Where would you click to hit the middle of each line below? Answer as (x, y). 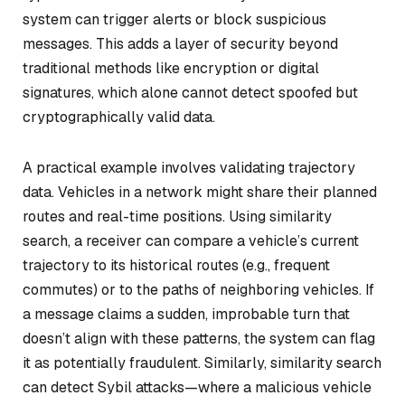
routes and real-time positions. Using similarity (177, 216)
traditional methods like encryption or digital (171, 68)
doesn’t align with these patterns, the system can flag (199, 338)
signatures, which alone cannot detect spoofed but (190, 93)
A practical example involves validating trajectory (189, 167)
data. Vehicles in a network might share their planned (200, 192)
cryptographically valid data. (119, 117)
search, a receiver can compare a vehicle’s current (191, 240)
